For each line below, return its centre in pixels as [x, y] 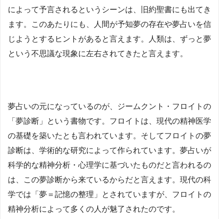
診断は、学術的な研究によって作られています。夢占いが [109, 151]
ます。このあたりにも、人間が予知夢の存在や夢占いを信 [109, 24]
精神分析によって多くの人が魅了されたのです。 [94, 209]
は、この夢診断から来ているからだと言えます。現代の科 [109, 180]
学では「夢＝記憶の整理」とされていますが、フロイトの [109, 195]
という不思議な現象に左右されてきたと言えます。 [98, 54]
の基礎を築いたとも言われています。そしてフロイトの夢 [109, 136]
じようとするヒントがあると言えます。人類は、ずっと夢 [109, 39]
